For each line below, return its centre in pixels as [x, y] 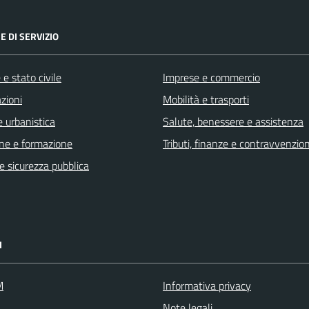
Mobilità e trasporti [206, 99]
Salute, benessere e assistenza [233, 121]
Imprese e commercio [211, 77]
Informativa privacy [207, 286]
